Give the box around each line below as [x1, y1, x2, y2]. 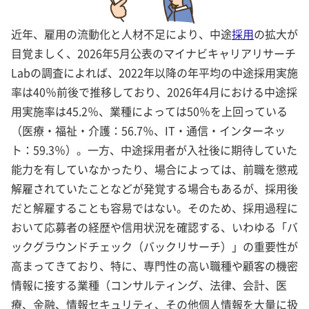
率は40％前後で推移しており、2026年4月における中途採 [11, 83, 297, 100]
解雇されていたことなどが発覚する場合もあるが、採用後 [11, 179, 298, 197]
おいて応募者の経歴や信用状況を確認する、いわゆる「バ [11, 218, 298, 235]
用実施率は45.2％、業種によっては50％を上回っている [11, 102, 288, 119]
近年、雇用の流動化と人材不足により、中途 [11, 25, 232, 42]
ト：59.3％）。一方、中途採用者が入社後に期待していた [11, 141, 297, 158]
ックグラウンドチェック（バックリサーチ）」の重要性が [11, 237, 298, 255]
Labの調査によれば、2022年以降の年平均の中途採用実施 [11, 63, 298, 81]
